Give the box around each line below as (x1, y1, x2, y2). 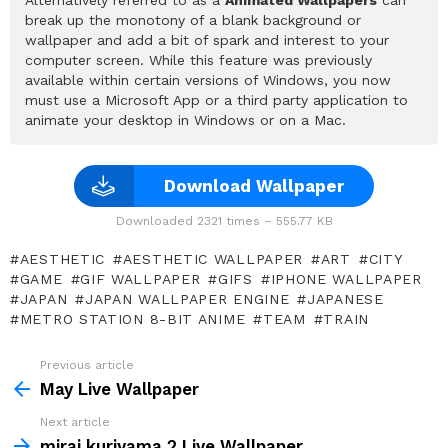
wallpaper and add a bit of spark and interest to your (25, 32, 389, 49)
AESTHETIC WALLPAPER (122, 251, 304, 268)
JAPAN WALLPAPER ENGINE (84, 291, 290, 308)
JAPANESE (307, 291, 384, 308)
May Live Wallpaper (40, 379, 199, 400)
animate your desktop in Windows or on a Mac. (25, 112, 346, 129)
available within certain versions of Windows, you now (25, 72, 391, 89)
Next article (40, 415, 110, 430)
